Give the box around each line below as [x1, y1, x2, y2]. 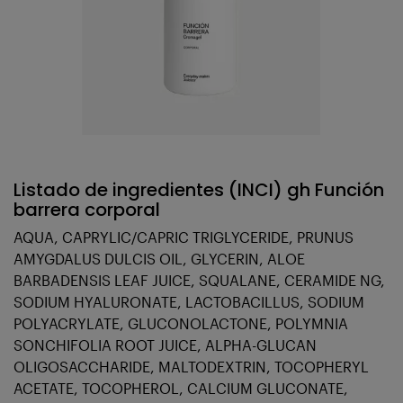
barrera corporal [13, 197, 160, 223]
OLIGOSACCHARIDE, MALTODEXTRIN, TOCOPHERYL [13, 358, 369, 376]
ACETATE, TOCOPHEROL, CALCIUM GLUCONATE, [13, 380, 348, 398]
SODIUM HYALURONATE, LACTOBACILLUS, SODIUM [13, 293, 364, 311]
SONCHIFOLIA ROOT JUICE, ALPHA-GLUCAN [13, 336, 317, 354]
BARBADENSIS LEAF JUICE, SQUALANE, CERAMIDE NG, [13, 272, 385, 290]
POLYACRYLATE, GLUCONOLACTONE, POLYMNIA [13, 315, 348, 333]
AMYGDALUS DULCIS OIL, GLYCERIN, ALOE [13, 250, 305, 268]
